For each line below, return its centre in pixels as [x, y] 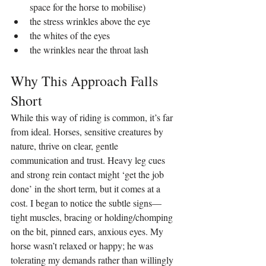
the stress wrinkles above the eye [90, 21]
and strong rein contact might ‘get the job [88, 175]
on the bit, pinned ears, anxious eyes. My [88, 232]
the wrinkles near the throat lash [89, 50]
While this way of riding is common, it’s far [93, 118]
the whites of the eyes [70, 36]
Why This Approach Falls [86, 81]
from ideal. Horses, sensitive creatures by [88, 132]
